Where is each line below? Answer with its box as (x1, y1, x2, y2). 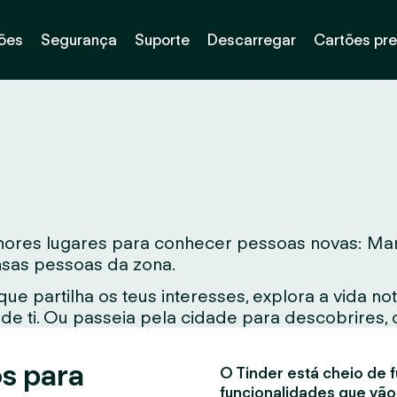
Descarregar (206, 30, 296, 49)
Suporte (134, 30, 190, 49)
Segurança (40, 30, 117, 49)
